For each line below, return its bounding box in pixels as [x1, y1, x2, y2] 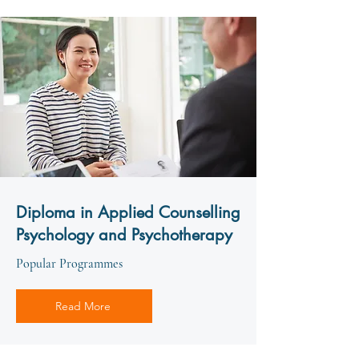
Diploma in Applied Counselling [16, 202, 240, 223]
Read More [54, 299, 111, 313]
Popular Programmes [16, 256, 123, 272]
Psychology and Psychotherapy [16, 224, 232, 245]
